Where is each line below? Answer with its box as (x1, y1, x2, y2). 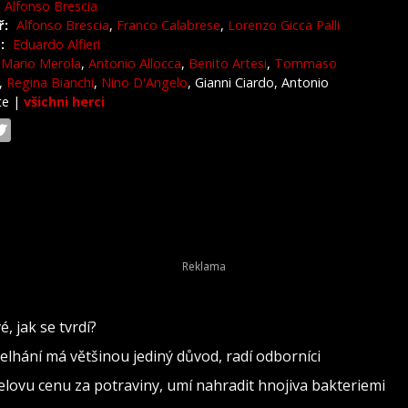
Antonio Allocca (88, 55, 181, 72)
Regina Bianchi (6, 74, 94, 91)
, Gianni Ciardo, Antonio (188, 74, 329, 91)
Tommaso (274, 55, 337, 72)
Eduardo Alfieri (13, 36, 100, 53)
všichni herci (24, 93, 105, 110)
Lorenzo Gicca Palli (228, 16, 340, 34)
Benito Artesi (189, 55, 267, 72)
